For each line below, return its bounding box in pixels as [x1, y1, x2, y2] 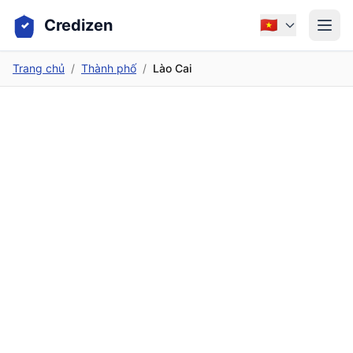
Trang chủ [13, 61, 65, 75]
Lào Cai [153, 61, 191, 75]
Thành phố [81, 61, 136, 75]
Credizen [44, 16, 113, 35]
